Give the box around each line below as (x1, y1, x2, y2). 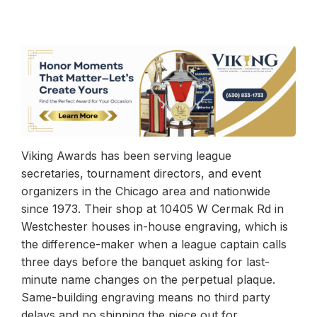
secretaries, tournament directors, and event (21, 166, 261, 180)
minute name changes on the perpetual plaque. (21, 272, 275, 287)
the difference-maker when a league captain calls (21, 236, 287, 251)
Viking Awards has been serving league (21, 148, 231, 163)
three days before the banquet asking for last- (21, 254, 270, 269)
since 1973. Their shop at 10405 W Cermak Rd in (21, 201, 284, 216)
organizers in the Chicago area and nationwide (21, 183, 270, 198)
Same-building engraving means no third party (21, 289, 270, 304)
